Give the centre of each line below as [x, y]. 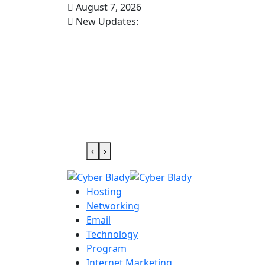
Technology [112, 234]
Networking [113, 206]
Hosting [104, 191]
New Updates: [106, 21]
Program [106, 248]
